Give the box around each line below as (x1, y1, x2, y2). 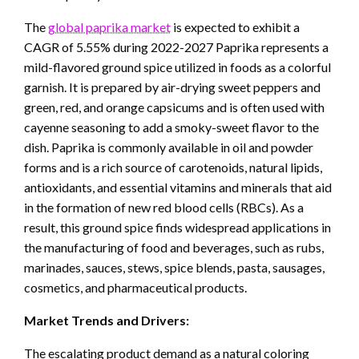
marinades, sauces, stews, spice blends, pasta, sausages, (24, 260, 325, 276)
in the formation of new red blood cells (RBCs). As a (24, 200, 304, 216)
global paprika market (48, 19, 171, 35)
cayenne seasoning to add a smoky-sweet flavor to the (24, 119, 319, 135)
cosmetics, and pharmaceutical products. (24, 280, 247, 296)
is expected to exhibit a (171, 19, 300, 35)
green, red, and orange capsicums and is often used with (24, 99, 325, 115)
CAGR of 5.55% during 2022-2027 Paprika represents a (24, 39, 329, 55)
